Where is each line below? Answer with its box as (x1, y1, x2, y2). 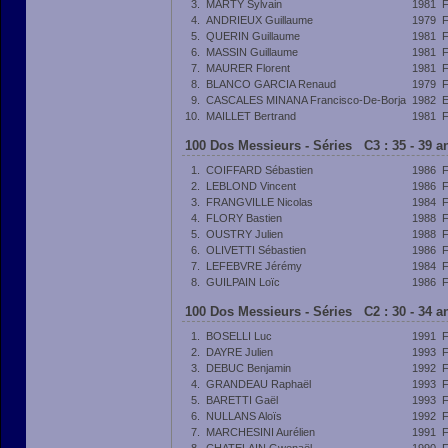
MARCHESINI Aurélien (206, 426, 315, 438)
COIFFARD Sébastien (206, 164, 313, 176)
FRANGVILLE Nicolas (206, 196, 313, 208)
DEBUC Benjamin (206, 362, 291, 374)
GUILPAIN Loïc (206, 276, 280, 288)
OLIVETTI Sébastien (206, 244, 306, 256)
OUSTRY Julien (206, 228, 283, 240)
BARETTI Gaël (206, 394, 278, 406)
